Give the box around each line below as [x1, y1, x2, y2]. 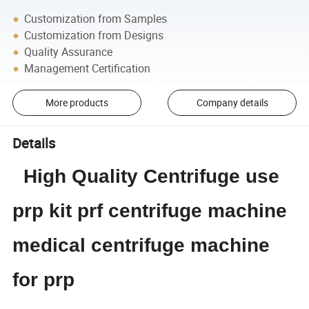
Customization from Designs [24, 28, 164, 43]
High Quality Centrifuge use [12, 166, 280, 188]
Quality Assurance [24, 44, 113, 60]
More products [45, 96, 108, 110]
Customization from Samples [24, 11, 168, 27]
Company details [196, 96, 268, 110]
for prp [12, 269, 75, 291]
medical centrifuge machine [12, 235, 270, 257]
